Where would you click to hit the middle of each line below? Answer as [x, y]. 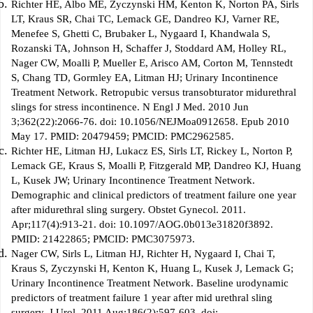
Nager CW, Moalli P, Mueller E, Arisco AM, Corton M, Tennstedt [152, 63]
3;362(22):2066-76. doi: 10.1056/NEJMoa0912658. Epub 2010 [150, 122]
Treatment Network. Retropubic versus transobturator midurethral [154, 93]
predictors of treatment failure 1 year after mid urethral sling [142, 298]
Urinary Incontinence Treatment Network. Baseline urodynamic [150, 283]
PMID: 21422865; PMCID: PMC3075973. [103, 239]
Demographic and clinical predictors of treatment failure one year [154, 195]
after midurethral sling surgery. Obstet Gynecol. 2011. [129, 210]
